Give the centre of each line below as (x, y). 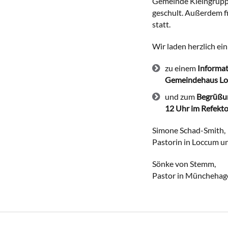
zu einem (181, 68)
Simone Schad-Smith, (189, 130)
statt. (161, 24)
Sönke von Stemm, (184, 164)
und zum (180, 97)
